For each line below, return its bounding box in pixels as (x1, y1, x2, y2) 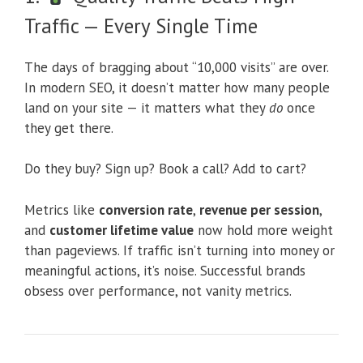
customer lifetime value (49, 220, 194, 239)
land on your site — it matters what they (24, 98, 269, 117)
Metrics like (24, 200, 99, 219)
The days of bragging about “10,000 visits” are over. (24, 58, 328, 76)
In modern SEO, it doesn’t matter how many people (24, 78, 330, 96)
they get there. (24, 118, 113, 137)
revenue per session (199, 200, 319, 219)
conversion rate (99, 200, 193, 219)
